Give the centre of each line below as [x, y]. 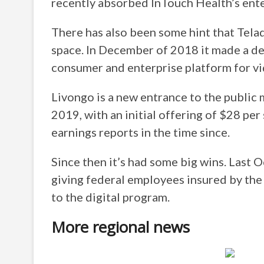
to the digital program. [112, 197]
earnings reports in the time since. [142, 132]
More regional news [121, 227]
